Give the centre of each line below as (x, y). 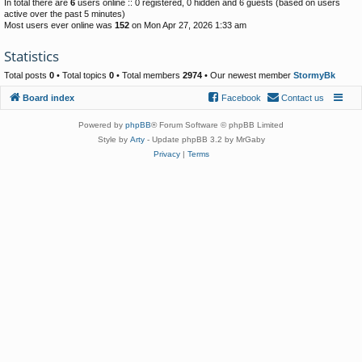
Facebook (241, 97)
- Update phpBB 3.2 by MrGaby (204, 139)
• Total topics (82, 76)
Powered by (102, 124)
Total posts (27, 76)
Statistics (32, 57)
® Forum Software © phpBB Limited (217, 124)
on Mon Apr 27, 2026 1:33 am (188, 25)
